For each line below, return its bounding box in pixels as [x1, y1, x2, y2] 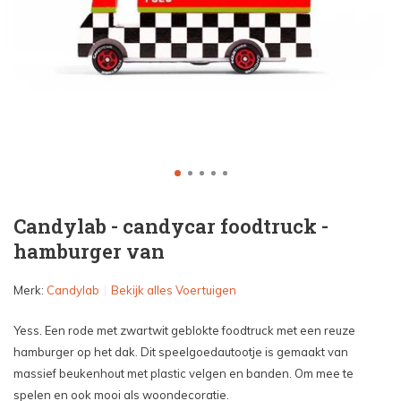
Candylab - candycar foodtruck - [13, 213, 328, 239]
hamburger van [13, 238, 165, 264]
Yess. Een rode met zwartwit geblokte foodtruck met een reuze [13, 323, 355, 337]
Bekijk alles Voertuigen [111, 283, 236, 297]
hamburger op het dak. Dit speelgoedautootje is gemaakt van [13, 345, 348, 359]
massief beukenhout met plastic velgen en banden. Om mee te [13, 366, 354, 380]
